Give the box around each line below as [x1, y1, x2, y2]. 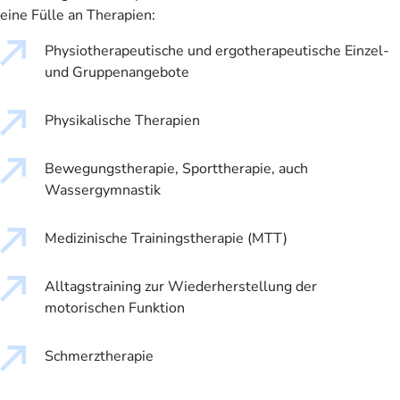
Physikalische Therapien [45, 111, 200, 131]
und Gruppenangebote [45, 62, 189, 83]
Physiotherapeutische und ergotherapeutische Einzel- [45, 41, 389, 62]
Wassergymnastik [45, 180, 161, 201]
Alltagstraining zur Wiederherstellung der [45, 277, 317, 297]
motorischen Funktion [45, 298, 185, 319]
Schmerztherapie [45, 346, 154, 367]
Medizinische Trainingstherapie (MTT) [45, 229, 287, 249]
